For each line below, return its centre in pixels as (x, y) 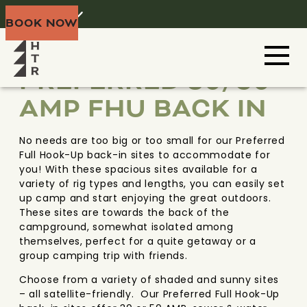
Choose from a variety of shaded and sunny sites (149, 280)
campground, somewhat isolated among (126, 227)
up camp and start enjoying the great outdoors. (145, 198)
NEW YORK (259, 43)
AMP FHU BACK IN (143, 109)
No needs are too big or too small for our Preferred (152, 140)
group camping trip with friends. (103, 256)
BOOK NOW (42, 23)
